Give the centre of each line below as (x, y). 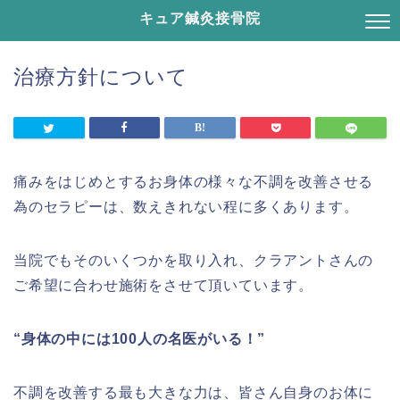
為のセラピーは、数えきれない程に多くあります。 (186, 207)
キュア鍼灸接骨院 (200, 18)
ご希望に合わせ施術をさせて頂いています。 (163, 285)
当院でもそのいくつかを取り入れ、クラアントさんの (194, 260)
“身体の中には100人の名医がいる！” (140, 339)
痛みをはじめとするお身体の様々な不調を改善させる (194, 182)
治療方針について (101, 77)
